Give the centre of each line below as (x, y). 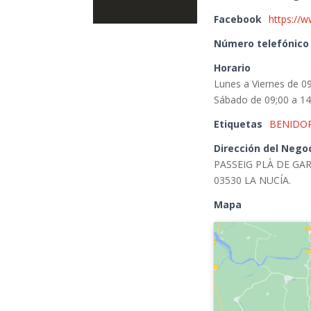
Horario (233, 68)
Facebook (238, 19)
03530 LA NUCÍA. (253, 180)
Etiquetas (238, 124)
